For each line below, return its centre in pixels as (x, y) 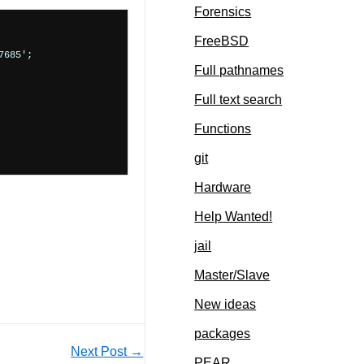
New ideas (225, 305)
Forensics (223, 12)
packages (223, 334)
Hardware (223, 188)
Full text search (238, 100)
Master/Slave (232, 275)
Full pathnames (239, 71)
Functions (223, 129)
